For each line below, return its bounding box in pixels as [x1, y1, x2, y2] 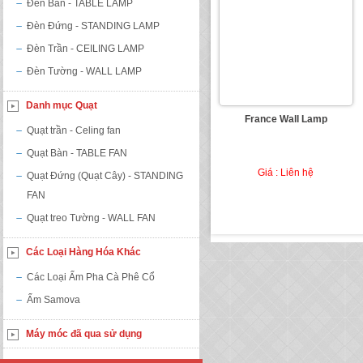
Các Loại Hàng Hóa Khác [26, 246, 141, 258]
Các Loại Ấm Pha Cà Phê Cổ [27, 271, 155, 283]
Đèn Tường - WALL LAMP [27, 66, 142, 77]
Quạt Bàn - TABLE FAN [27, 147, 127, 159]
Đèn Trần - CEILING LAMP [27, 43, 144, 54]
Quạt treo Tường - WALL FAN [27, 212, 156, 224]
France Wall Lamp [244, 113, 327, 125]
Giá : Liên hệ [258, 167, 314, 178]
